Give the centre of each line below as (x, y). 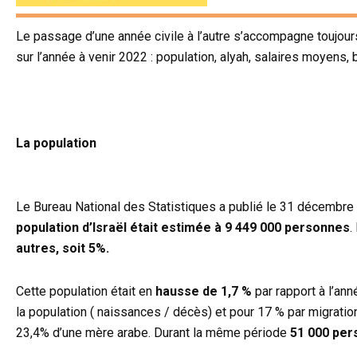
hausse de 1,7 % (204, 292)
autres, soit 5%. (64, 249)
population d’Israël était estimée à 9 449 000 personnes (183, 228)
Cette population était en (86, 292)
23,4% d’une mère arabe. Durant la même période (153, 333)
